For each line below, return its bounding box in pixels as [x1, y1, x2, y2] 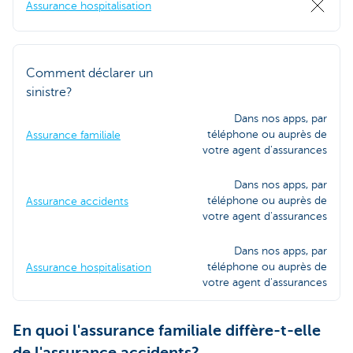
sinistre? [26, 84, 72, 99]
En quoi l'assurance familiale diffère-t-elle [13, 321, 321, 340]
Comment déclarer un [26, 65, 153, 80]
